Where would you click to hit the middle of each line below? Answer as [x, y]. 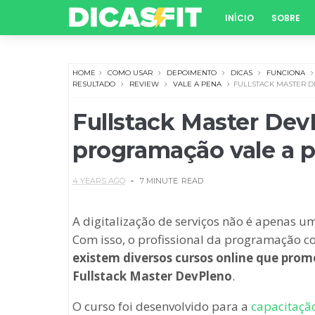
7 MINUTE [159, 181]
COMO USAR [130, 73]
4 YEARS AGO [99, 181]
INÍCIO [239, 18]
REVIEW [144, 84]
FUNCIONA [286, 73]
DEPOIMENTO [192, 73]
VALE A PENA [197, 84]
